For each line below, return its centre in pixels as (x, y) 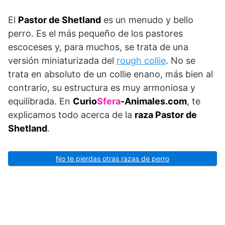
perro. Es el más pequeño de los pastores (95, 33)
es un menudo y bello (147, 20)
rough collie (141, 60)
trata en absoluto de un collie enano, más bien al (110, 74)
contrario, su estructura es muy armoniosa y (102, 87)
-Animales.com (154, 101)
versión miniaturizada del (62, 60)
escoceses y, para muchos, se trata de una (98, 47)
